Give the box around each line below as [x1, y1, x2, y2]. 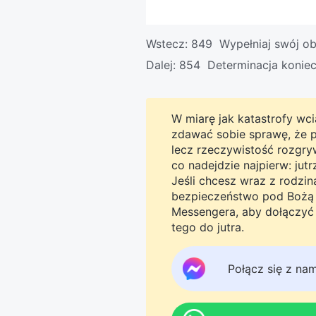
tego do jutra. [171, 220, 244, 234]
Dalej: [146, 58, 179, 72]
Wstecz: [146, 37, 191, 51]
